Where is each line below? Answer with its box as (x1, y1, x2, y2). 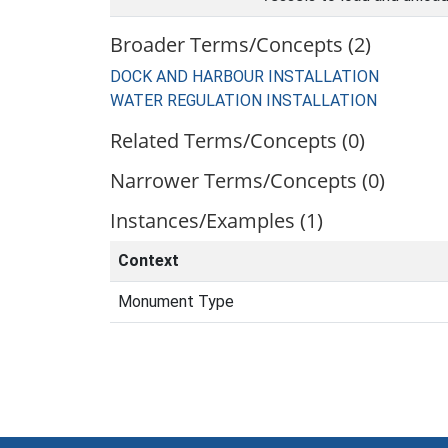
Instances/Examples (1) (110, 207, 323, 234)
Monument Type (118, 292, 234, 311)
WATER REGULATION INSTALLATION (110, 91, 377, 110)
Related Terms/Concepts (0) (110, 127, 365, 154)
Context (118, 251, 179, 270)
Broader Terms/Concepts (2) (110, 31, 371, 58)
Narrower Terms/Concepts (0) (110, 167, 385, 194)
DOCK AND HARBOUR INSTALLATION (110, 67, 379, 86)
